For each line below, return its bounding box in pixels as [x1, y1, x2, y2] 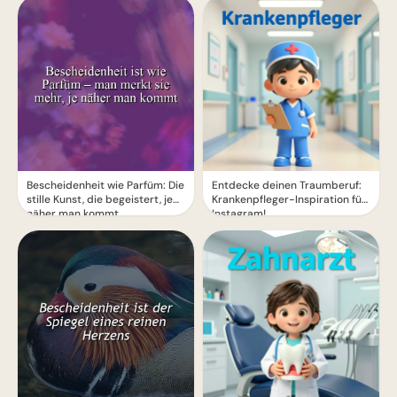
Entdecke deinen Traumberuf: [212, 178, 362, 192]
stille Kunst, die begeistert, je [27, 192, 173, 206]
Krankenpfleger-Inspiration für [212, 192, 366, 206]
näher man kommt [27, 206, 119, 221]
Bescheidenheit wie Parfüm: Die [27, 178, 184, 192]
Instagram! [212, 206, 266, 221]
